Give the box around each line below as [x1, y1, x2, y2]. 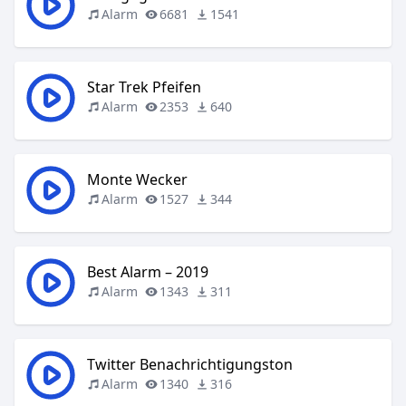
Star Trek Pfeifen [87, 77, 201, 97]
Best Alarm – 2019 [87, 262, 208, 282]
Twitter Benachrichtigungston [87, 354, 293, 374]
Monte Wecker [87, 169, 188, 189]
